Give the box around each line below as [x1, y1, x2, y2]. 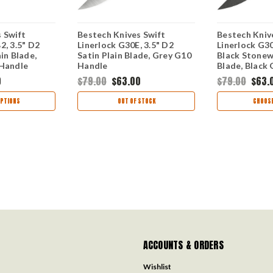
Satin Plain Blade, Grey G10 [77, 50, 191, 61]
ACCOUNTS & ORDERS [143, 238, 224, 253]
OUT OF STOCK [117, 96, 155, 106]
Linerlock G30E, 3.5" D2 [77, 40, 174, 51]
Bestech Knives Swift [77, 29, 165, 40]
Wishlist [143, 262, 171, 272]
